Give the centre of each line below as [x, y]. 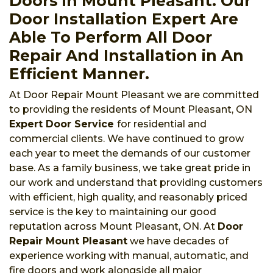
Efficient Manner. [79, 73]
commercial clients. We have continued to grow [126, 138]
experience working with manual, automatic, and [129, 255]
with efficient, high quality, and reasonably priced [128, 197]
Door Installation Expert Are [124, 19]
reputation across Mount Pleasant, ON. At [113, 226]
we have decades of [178, 241]
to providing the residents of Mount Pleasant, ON [131, 109]
